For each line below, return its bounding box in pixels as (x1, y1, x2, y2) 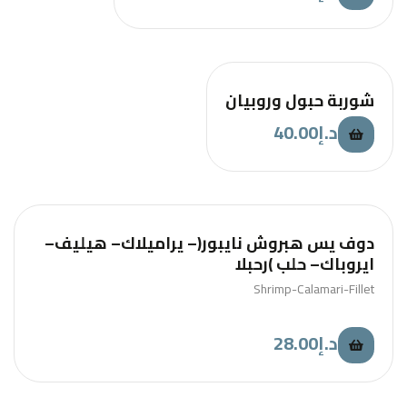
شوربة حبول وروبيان (225, 84, 374, 115)
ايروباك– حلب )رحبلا (306, 248, 374, 279)
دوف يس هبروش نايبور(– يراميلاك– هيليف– (45, 227, 107, 258)
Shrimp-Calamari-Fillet (253, 276, 374, 301)
